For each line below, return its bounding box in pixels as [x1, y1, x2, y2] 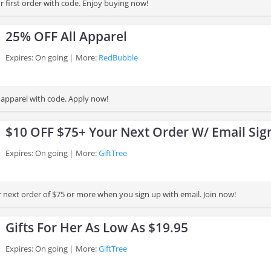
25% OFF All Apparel [5, 28, 127, 45]
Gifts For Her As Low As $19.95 [5, 219, 188, 236]
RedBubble [99, 52, 138, 63]
